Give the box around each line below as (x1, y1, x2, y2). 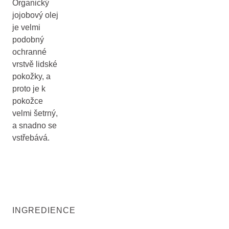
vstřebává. (12, 133, 50, 142)
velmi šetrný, (12, 109, 58, 118)
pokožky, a (12, 72, 51, 81)
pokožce (12, 97, 43, 105)
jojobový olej (12, 11, 58, 19)
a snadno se (12, 121, 57, 130)
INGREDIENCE (12, 206, 76, 215)
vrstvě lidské (12, 60, 57, 68)
